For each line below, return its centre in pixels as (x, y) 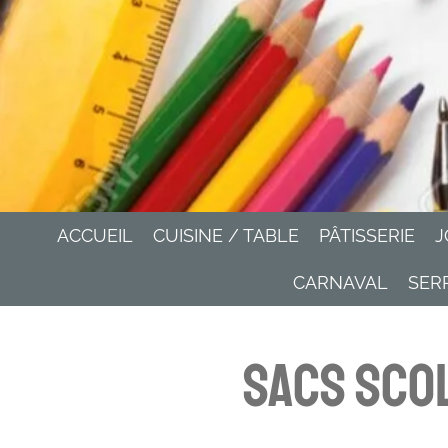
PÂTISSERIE (367, 235)
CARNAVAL (341, 282)
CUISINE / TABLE (226, 235)
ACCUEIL (95, 235)
